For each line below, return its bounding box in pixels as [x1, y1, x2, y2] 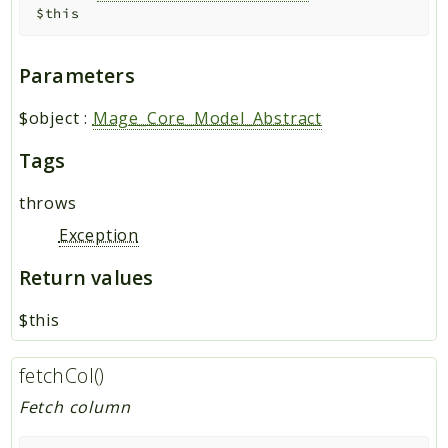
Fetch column [18, 396, 131, 419]
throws [18, 192, 77, 215]
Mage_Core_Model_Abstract [92, 107, 322, 130]
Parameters [18, 62, 135, 90]
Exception [58, 224, 139, 247]
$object [18, 107, 80, 130]
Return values [18, 264, 154, 292]
